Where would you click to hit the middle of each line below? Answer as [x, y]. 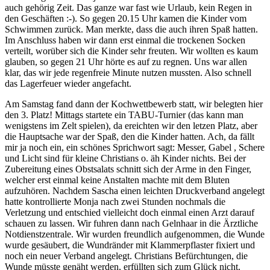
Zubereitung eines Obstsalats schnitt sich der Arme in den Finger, [128, 169]
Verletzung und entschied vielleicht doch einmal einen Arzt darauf [130, 212]
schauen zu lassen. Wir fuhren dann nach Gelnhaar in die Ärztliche [131, 223]
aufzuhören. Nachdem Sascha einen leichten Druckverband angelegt [135, 190]
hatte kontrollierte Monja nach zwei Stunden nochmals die [115, 201]
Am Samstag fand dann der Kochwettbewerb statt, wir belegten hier [134, 104]
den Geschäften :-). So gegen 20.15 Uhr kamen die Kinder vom [126, 18]
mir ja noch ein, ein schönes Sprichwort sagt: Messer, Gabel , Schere [135, 147]
